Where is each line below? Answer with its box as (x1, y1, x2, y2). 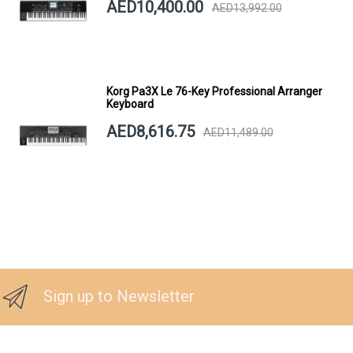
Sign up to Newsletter (43, 287, 195, 307)
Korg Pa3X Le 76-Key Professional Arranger (106, 85, 322, 98)
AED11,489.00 (203, 125, 273, 139)
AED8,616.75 (106, 122, 195, 142)
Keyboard (106, 98, 154, 111)
